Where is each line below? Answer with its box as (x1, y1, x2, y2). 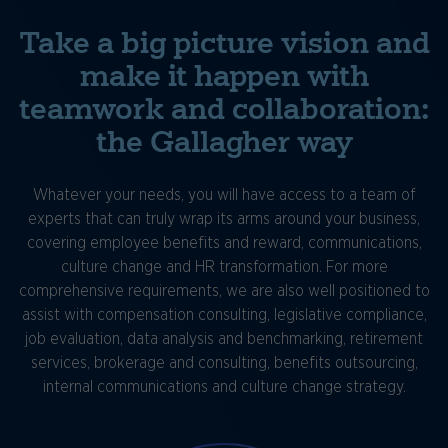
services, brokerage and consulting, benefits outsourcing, (30, 355, 418, 372)
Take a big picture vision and (18, 26, 430, 61)
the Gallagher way (95, 125, 353, 160)
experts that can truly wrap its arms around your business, (28, 211, 420, 228)
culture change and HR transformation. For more (60, 259, 388, 276)
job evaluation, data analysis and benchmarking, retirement (25, 331, 423, 348)
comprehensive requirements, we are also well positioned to (18, 283, 430, 300)
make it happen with (79, 59, 369, 94)
